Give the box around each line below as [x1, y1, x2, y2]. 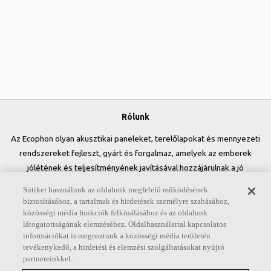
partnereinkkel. [23, 254, 73, 263]
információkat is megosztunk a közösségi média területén [23, 231, 211, 240]
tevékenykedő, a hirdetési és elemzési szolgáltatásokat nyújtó [23, 243, 225, 252]
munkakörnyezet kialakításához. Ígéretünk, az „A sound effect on [18, 177, 253, 187]
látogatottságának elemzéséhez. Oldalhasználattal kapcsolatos [23, 220, 227, 229]
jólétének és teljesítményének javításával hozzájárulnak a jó [27, 163, 244, 172]
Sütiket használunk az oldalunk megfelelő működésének [23, 185, 209, 194]
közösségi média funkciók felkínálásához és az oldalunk [23, 208, 208, 217]
